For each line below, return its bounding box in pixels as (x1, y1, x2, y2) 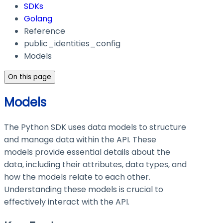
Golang (24, 13, 52, 25)
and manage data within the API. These (4, 134, 156, 146)
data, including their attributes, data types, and (4, 159, 187, 171)
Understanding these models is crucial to (4, 184, 163, 196)
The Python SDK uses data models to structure (4, 121, 186, 133)
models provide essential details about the (4, 146, 170, 158)
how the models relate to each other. (4, 171, 150, 183)
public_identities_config (24, 38, 120, 50)
